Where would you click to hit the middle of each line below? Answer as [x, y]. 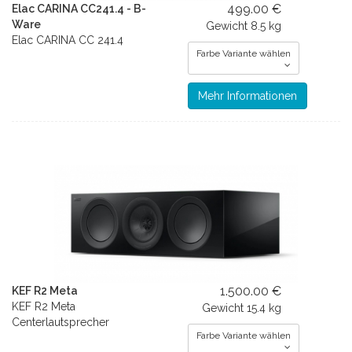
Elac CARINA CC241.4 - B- [79, 9]
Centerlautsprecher [60, 322]
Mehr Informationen [247, 96]
